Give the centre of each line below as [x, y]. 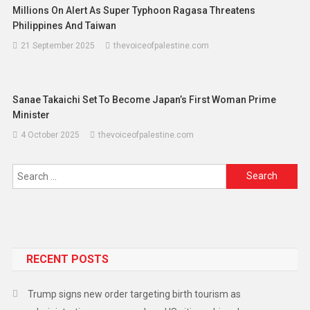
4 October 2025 [51, 135]
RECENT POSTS [67, 259]
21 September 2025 [58, 45]
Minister [31, 115]
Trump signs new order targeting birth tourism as [134, 294]
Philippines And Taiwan [65, 25]
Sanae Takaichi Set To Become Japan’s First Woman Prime [145, 99]
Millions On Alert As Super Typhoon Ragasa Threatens [134, 10]
